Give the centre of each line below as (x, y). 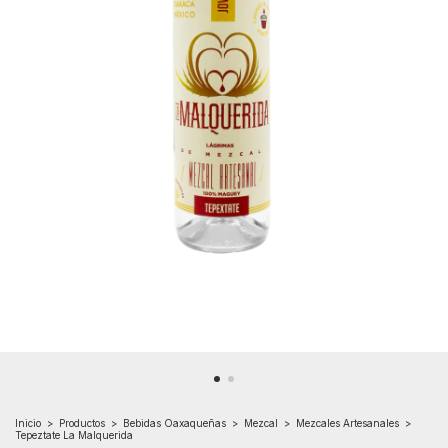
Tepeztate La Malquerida (74, 434)
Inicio (28, 422)
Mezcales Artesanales (347, 422)
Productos (82, 422)
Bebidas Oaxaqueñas (174, 422)
